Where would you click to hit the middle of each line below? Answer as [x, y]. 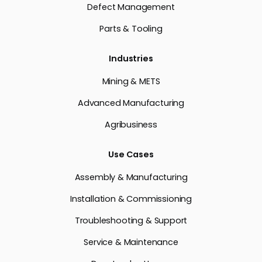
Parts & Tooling [131, 28]
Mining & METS [131, 81]
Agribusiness [131, 124]
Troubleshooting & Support [131, 220]
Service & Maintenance [131, 242]
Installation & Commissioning [131, 199]
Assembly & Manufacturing [131, 177]
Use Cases [131, 154]
